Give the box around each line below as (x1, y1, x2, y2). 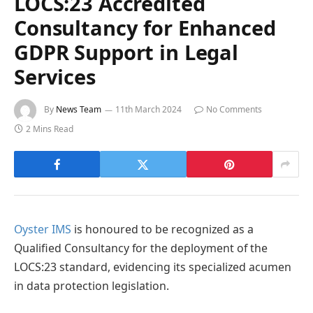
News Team (56, 103, 101, 116)
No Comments (206, 103, 262, 116)
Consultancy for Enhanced (14, 14, 276, 42)
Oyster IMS (14, 221, 71, 238)
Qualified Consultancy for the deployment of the (14, 240, 268, 256)
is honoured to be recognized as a (71, 221, 254, 238)
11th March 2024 (115, 103, 182, 116)
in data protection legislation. (14, 278, 169, 294)
